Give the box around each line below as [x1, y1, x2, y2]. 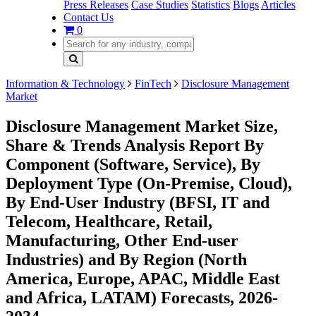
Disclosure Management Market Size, [6, 116, 278, 135]
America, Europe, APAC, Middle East [6, 269, 280, 288]
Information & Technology [6, 78, 125, 90]
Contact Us [63, 11, 114, 23]
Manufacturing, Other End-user [6, 231, 238, 250]
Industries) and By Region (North [6, 250, 247, 269]
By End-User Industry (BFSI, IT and [6, 193, 269, 212]
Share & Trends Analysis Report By [6, 135, 264, 154]
